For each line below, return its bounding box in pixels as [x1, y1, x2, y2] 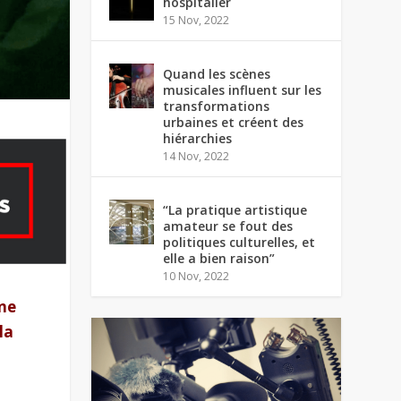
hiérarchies [163, 130, 233, 147]
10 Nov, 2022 [163, 269, 230, 284]
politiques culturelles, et [163, 234, 316, 251]
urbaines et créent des [163, 114, 304, 131]
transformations [163, 98, 270, 115]
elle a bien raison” [163, 250, 276, 267]
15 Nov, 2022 [163, 13, 230, 28]
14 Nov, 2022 [163, 149, 230, 164]
